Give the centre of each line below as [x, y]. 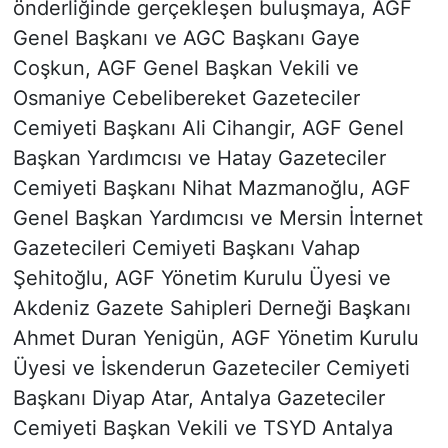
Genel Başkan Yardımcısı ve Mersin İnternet [217, 217]
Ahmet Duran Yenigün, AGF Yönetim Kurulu [215, 337]
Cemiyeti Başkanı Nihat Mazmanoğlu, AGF [211, 187]
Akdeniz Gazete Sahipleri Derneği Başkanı [211, 307]
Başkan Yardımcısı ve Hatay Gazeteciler [199, 157]
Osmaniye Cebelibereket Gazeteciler [186, 97]
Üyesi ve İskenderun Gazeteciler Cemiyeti [211, 367]
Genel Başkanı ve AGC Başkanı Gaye [186, 37]
